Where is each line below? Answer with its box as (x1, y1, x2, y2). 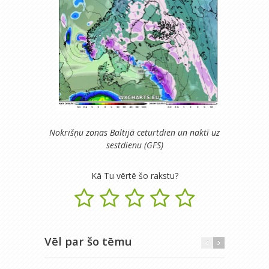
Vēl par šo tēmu (44, 233, 132, 249)
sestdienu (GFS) (106, 139, 163, 151)
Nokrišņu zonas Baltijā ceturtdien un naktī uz (49, 126, 220, 138)
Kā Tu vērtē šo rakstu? (91, 169, 178, 181)
